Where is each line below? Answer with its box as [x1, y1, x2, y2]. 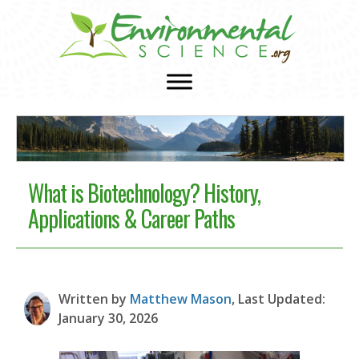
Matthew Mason [129, 289, 232, 308]
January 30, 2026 [58, 309, 158, 327]
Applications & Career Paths [28, 201, 235, 235]
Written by [58, 289, 130, 308]
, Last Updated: [231, 289, 325, 308]
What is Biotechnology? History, [28, 175, 260, 209]
